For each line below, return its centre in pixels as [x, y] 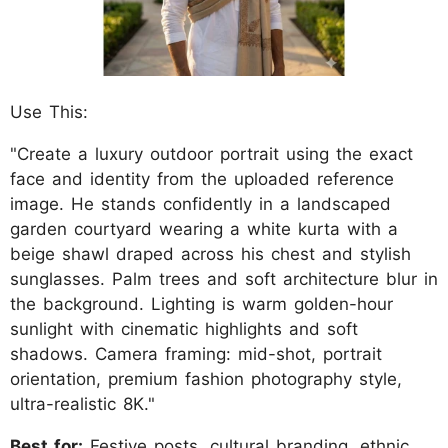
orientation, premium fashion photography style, [206, 378]
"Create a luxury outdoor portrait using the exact [211, 153]
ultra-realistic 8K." [82, 403]
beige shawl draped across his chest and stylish [210, 253]
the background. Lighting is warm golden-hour [201, 303]
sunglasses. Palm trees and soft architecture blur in [224, 278]
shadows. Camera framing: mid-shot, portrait [196, 353]
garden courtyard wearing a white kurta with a [204, 228]
